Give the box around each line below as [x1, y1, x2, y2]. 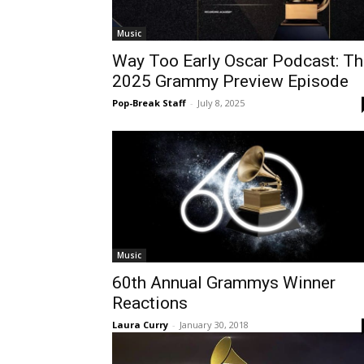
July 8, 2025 [197, 96, 245, 109]
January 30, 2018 [180, 318, 249, 331]
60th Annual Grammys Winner [112, 272, 336, 292]
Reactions [112, 292, 188, 313]
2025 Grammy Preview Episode [112, 71, 349, 91]
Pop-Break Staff [112, 96, 186, 109]
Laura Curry [112, 318, 168, 331]
